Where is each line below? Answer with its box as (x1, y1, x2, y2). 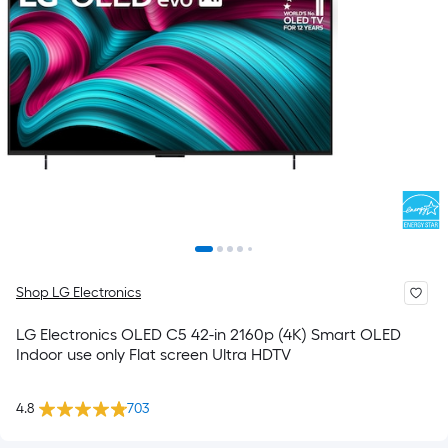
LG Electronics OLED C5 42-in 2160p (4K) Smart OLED (16, 325, 401, 344)
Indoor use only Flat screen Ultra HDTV (16, 345, 291, 364)
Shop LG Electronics (16, 284, 141, 301)
